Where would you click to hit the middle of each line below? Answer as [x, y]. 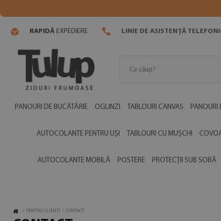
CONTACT [75, 211]
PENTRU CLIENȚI [43, 211]
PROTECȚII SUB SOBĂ [184, 161]
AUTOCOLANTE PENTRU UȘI [78, 134]
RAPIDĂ [42, 32]
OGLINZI [107, 107]
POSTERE [131, 161]
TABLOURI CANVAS [155, 107]
